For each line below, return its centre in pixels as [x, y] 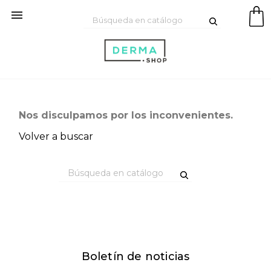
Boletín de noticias [135, 256]
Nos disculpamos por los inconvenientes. [126, 115]
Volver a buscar [56, 136]
